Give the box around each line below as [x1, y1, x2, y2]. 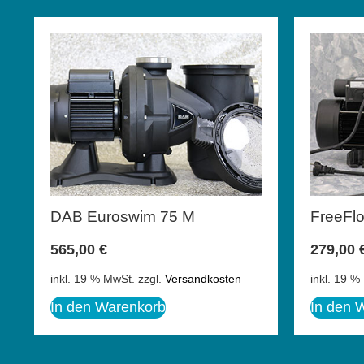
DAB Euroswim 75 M [50, 207, 195, 225]
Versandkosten [165, 272, 241, 286]
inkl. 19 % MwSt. [50, 272, 135, 286]
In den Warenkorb [50, 299, 166, 316]
